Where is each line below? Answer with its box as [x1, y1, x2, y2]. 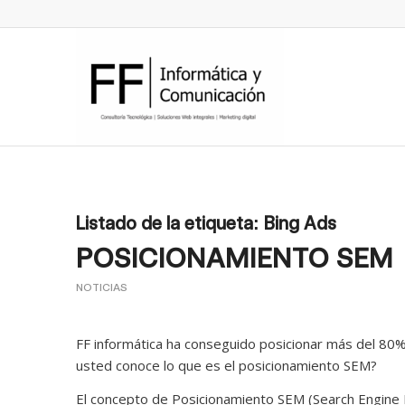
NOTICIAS [75, 281, 127, 294]
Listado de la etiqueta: [75, 212, 264, 234]
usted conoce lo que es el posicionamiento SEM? [75, 355, 377, 374]
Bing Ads [263, 212, 336, 234]
